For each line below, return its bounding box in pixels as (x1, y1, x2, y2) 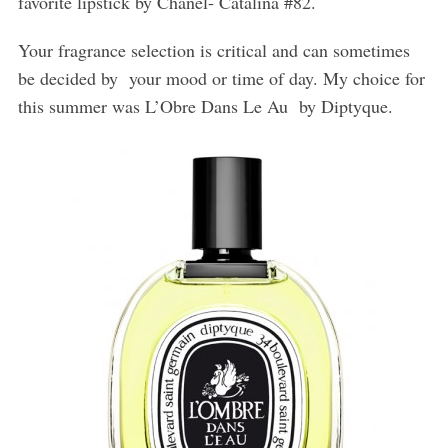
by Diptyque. (298, 94, 393, 119)
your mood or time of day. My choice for (128, 66, 425, 91)
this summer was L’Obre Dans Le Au (17, 94, 288, 119)
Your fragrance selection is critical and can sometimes (17, 38, 410, 63)
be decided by (17, 66, 118, 91)
